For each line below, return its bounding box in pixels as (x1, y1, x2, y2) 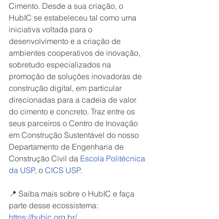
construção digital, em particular (9, 83, 124, 93)
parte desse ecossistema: (9, 200, 100, 210)
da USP (9, 165, 35, 175)
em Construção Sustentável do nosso (9, 130, 141, 140)
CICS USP (45, 165, 81, 175)
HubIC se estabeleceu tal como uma (9, 12, 138, 22)
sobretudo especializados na (9, 59, 113, 69)
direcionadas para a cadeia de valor (9, 94, 138, 105)
